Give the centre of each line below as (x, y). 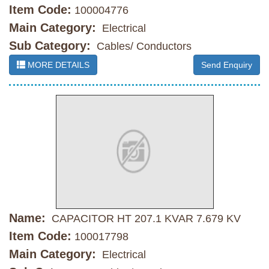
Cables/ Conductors (143, 47)
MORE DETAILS (57, 65)
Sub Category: (50, 46)
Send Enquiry (227, 65)
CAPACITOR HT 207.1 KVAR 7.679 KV (145, 219)
